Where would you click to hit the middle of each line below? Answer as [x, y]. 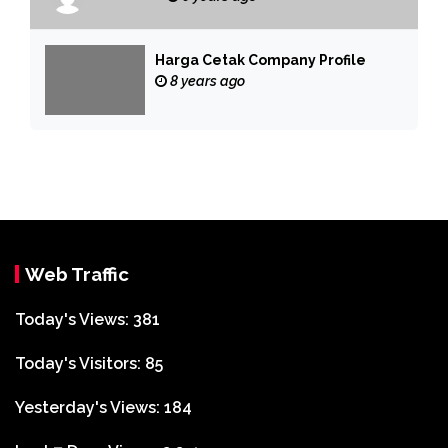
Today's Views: [74, 320]
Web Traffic [77, 274]
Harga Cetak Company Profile [260, 60]
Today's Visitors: [80, 364]
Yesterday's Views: [89, 408]
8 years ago [206, 81]
